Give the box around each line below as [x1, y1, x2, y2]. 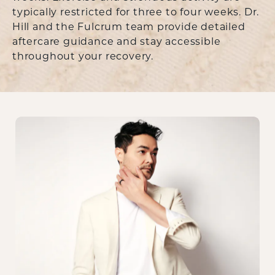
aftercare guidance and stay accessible [12, 37, 221, 48]
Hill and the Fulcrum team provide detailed [12, 23, 246, 33]
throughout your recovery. [12, 52, 154, 63]
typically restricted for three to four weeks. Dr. [12, 8, 260, 18]
